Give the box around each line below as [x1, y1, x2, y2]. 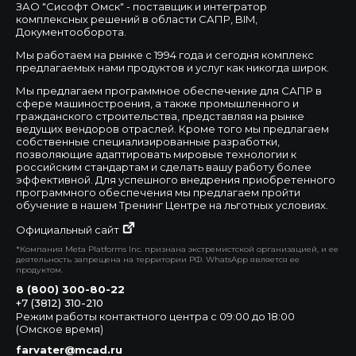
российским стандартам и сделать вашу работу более [16, 160, 311, 173]
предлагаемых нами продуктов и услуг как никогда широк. [16, 60, 329, 74]
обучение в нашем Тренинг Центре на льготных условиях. [16, 198, 328, 211]
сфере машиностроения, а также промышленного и [16, 96, 299, 110]
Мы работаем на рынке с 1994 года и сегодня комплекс [16, 48, 314, 61]
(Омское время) [16, 322, 103, 335]
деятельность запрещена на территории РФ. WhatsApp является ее [16, 253, 300, 265]
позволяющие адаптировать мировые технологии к [16, 147, 296, 161]
